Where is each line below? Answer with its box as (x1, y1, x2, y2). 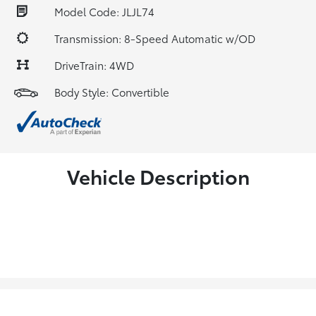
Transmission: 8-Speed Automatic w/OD (54, 30, 255, 46)
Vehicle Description (66, 161, 250, 190)
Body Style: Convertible (54, 84, 169, 99)
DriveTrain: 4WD (54, 57, 134, 73)
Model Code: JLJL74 (54, 4, 154, 19)
